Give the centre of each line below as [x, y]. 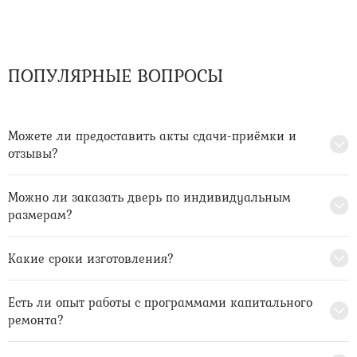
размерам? [41, 215]
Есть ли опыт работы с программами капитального [160, 302]
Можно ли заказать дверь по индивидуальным [149, 197]
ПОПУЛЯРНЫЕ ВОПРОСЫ [116, 76]
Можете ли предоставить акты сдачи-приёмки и [152, 136]
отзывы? [33, 153]
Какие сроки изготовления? [91, 259]
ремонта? [36, 320]
